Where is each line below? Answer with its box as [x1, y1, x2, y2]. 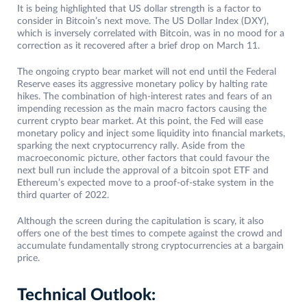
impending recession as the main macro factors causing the [17, 104, 267, 114]
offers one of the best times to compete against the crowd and [17, 229, 282, 239]
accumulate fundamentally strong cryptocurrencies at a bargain [17, 241, 284, 251]
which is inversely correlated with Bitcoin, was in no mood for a [17, 29, 284, 39]
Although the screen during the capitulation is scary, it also [17, 217, 264, 227]
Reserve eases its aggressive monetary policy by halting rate [17, 79, 267, 90]
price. [17, 254, 42, 264]
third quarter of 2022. [17, 191, 112, 201]
